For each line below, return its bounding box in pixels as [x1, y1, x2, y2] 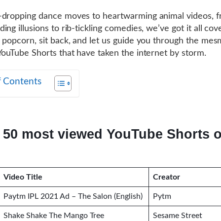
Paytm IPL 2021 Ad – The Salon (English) [3, 192, 143, 200]
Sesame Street [153, 212, 204, 220]
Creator [153, 173, 180, 181]
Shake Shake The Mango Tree [3, 212, 104, 220]
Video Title [3, 173, 42, 181]
